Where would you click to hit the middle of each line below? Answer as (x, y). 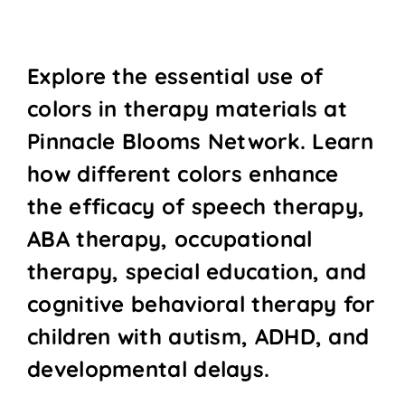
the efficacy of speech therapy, (196, 206)
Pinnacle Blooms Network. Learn (200, 141)
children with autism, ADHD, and (198, 336)
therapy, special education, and (197, 271)
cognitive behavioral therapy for (201, 303)
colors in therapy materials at (187, 108)
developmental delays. (149, 368)
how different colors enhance (183, 173)
